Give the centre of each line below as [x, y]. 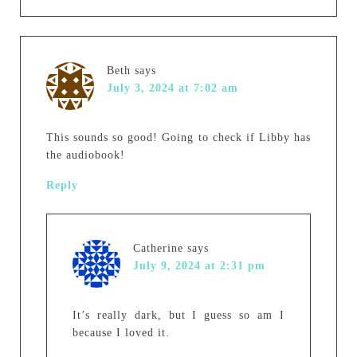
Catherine [158, 248]
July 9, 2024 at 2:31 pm [199, 266]
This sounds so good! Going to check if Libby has [178, 137]
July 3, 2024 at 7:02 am [172, 88]
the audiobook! [85, 155]
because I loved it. [121, 333]
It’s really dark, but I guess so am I [178, 315]
